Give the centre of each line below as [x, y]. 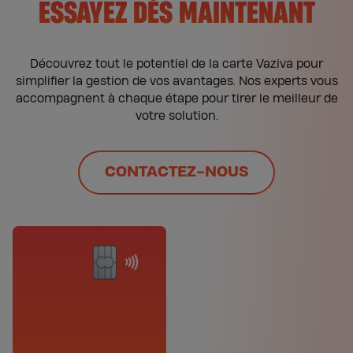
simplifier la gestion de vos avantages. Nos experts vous [176, 82]
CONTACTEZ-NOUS [176, 173]
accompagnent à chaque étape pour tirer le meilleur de [176, 99]
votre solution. [176, 117]
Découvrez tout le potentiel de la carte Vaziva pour [176, 65]
